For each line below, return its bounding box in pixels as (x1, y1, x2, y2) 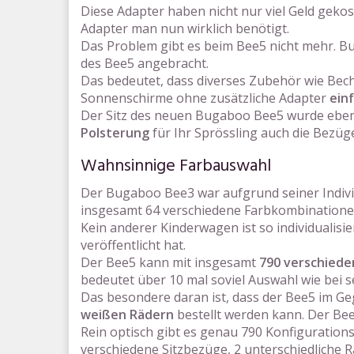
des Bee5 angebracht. (81, 55, 209, 72)
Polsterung (81, 124, 149, 141)
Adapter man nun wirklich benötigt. (81, 20, 289, 37)
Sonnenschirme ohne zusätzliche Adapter (81, 89, 330, 107)
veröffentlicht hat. (81, 236, 186, 254)
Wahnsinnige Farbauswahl (81, 153, 271, 180)
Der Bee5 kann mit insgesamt (81, 254, 259, 271)
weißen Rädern (81, 306, 174, 323)
